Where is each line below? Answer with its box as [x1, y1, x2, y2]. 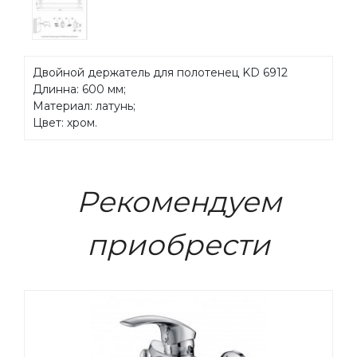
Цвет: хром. [33, 116, 97, 131]
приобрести [87, 227, 270, 263]
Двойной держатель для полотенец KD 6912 [33, 65, 288, 80]
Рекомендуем [76, 184, 281, 220]
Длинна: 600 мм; [33, 82, 126, 97]
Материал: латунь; [33, 99, 135, 114]
